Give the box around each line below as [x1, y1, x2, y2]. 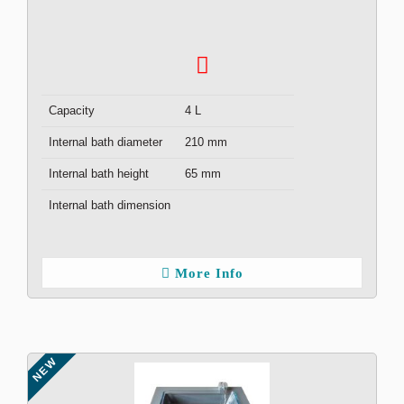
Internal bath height [49, 167, 149, 180]
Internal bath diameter [49, 135, 162, 149]
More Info [174, 266, 243, 280]
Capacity [49, 104, 95, 117]
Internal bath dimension [49, 198, 170, 212]
